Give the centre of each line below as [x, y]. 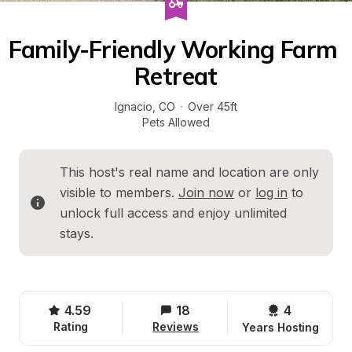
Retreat [176, 76]
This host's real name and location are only [189, 172]
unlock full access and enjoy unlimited [173, 213]
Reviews [176, 326]
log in [271, 192]
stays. [77, 233]
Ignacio [134, 106]
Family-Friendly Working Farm [173, 49]
